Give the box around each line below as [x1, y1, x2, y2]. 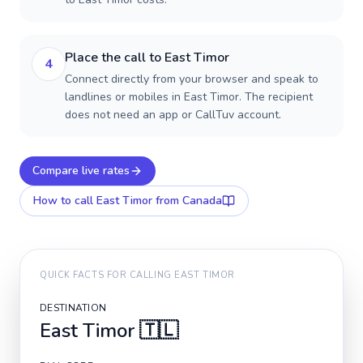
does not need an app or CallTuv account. [65, 107, 281, 122]
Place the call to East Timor [65, 49, 229, 66]
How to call [33, 193, 96, 208]
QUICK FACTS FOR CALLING [40, 269, 175, 281]
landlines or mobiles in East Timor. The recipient [65, 89, 313, 105]
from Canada [152, 193, 222, 208]
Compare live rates [32, 163, 130, 178]
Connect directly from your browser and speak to [65, 71, 318, 87]
